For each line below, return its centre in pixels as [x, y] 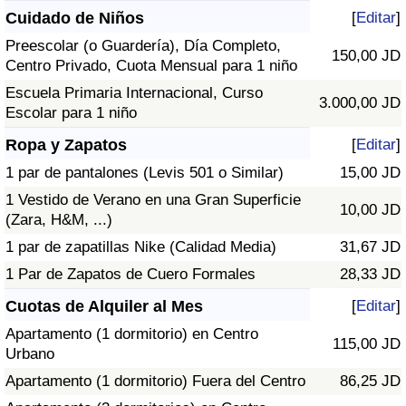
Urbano [30, 354]
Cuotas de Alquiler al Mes [104, 307]
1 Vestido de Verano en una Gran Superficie [153, 200]
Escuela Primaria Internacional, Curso [134, 93]
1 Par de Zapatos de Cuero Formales [130, 275]
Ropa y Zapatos [66, 145]
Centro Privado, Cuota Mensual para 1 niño [151, 66]
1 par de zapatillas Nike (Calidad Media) [141, 247]
